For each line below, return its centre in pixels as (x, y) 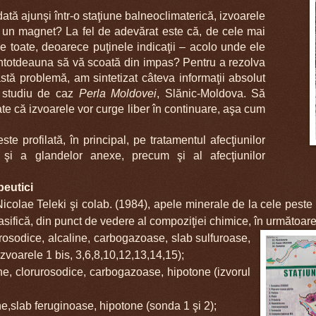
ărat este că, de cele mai (202, 31)
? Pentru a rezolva (219, 62)
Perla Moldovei (118, 93)
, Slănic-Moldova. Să (211, 93)
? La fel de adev (97, 31)
